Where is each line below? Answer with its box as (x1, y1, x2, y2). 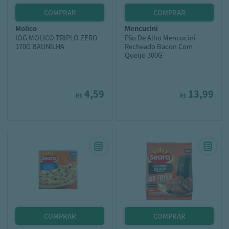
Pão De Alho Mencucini (125, 33, 196, 42)
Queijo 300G (125, 50, 163, 60)
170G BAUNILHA (15, 41, 64, 51)
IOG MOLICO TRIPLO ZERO (15, 33, 98, 42)
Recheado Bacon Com (125, 41, 193, 51)
